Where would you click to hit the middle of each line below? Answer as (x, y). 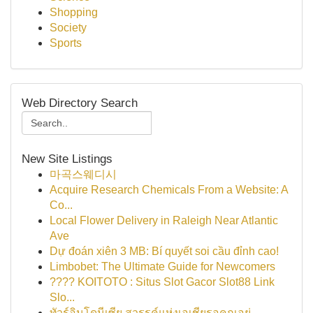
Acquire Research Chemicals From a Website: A (169, 190)
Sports (66, 43)
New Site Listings (67, 159)
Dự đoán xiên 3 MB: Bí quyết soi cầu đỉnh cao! (164, 251)
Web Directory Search (80, 103)
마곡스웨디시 (83, 174)
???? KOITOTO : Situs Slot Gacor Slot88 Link (162, 282)
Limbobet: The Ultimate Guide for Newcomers (162, 267)
